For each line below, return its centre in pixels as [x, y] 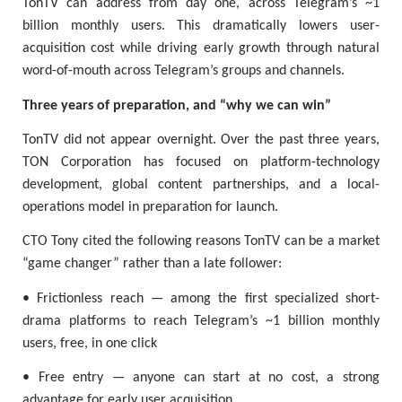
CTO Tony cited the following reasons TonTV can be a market [201, 242]
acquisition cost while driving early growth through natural [201, 49]
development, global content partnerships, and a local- [201, 185]
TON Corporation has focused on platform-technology [201, 163]
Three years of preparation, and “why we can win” [177, 105]
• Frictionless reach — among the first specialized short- [201, 298]
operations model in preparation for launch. [150, 208]
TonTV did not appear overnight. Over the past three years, [201, 140]
